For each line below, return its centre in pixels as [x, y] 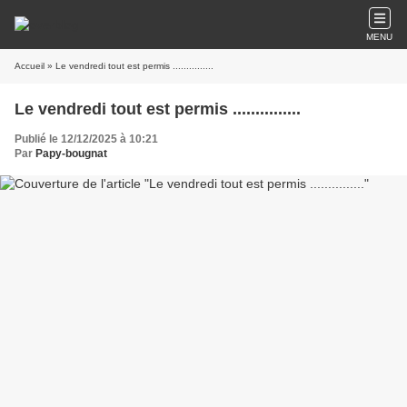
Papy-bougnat [71, 154]
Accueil [30, 66]
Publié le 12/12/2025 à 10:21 [86, 139]
